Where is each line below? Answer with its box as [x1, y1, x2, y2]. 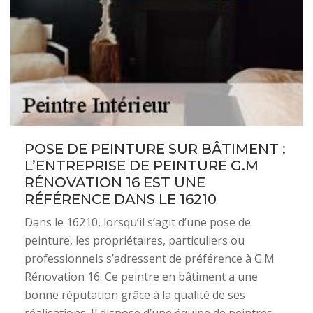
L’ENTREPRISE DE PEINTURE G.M [24, 157, 259, 174]
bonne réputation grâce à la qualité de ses [24, 287, 245, 303]
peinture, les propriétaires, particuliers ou [24, 233, 245, 248]
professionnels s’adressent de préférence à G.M [24, 251, 275, 266]
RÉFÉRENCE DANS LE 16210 [24, 191, 217, 208]
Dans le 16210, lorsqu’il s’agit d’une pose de [24, 214, 251, 230]
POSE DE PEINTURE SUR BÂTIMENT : [24, 140, 286, 157]
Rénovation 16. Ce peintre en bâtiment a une [24, 269, 258, 284]
